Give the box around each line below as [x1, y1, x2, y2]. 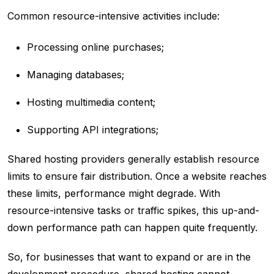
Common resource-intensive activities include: [7, 10, 220, 23]
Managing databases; [27, 68, 124, 81]
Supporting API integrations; [27, 124, 158, 136]
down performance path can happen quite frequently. [7, 221, 257, 234]
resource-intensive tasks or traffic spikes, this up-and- [7, 204, 259, 217]
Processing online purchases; [27, 41, 164, 54]
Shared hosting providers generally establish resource [7, 153, 259, 166]
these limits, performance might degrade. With [7, 187, 220, 200]
